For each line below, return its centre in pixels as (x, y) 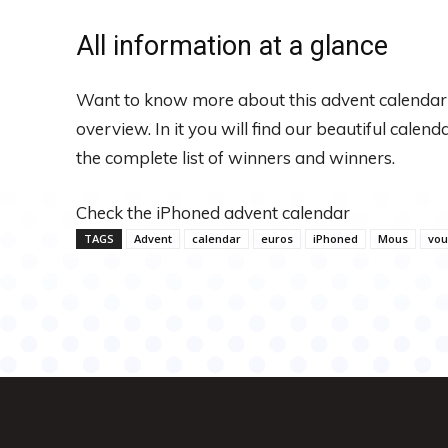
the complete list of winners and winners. (235, 157)
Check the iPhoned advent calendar (213, 212)
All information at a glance (232, 45)
